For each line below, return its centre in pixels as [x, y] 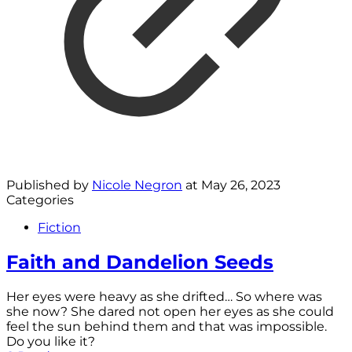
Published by [49, 185]
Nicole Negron [137, 185]
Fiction [59, 228]
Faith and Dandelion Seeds [140, 262]
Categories [40, 200]
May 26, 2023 [241, 185]
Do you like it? [51, 342]
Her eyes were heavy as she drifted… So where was [164, 297]
